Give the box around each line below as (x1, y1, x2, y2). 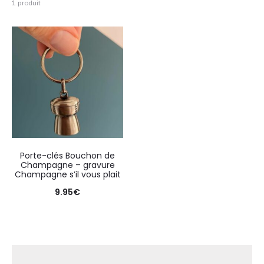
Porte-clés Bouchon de (20, 150, 115, 161)
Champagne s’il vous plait (14, 169, 121, 180)
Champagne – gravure (20, 159, 115, 171)
